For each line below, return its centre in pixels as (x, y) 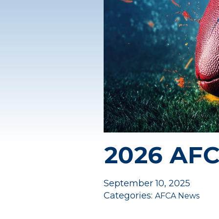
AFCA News (177, 196)
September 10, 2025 (147, 184)
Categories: (129, 196)
